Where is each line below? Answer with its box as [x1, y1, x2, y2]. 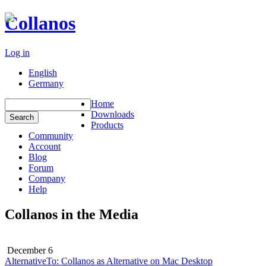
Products [91, 119, 123, 130]
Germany [28, 78, 64, 88]
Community [28, 130, 73, 141]
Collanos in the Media [5, 206, 138, 222]
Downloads [91, 109, 134, 119]
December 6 [5, 245, 53, 255]
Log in [5, 47, 30, 58]
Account [28, 141, 61, 151]
